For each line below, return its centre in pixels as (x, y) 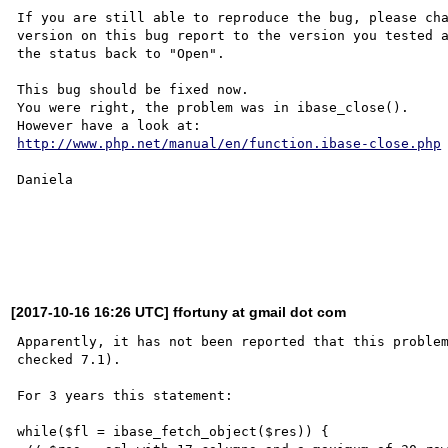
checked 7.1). (69, 359)
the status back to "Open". (121, 53)
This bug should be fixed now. (133, 89)
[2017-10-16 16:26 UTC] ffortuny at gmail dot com (179, 311)
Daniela (45, 179)
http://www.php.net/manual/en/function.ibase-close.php (229, 143)
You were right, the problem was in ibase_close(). (213, 107)
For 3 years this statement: (125, 395)
